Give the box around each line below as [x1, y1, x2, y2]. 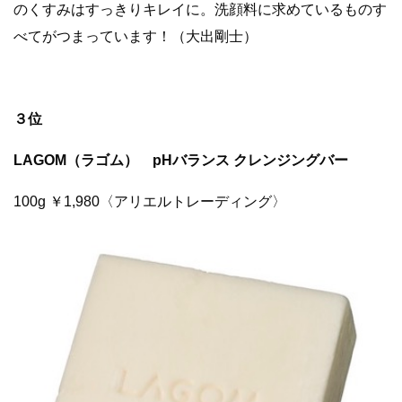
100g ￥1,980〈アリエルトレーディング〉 [13, 193, 286, 209]
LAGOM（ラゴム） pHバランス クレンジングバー [13, 152, 348, 168]
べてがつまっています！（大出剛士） [13, 28, 258, 44]
